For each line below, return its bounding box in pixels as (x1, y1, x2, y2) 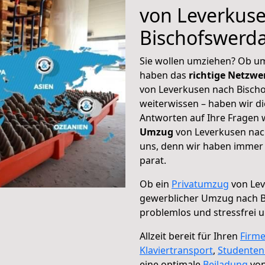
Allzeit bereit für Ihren (140, 230, 240, 243)
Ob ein (140, 177, 172, 190)
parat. (140, 154, 166, 167)
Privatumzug (172, 177, 229, 190)
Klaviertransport (140, 244, 213, 257)
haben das (140, 69, 189, 82)
